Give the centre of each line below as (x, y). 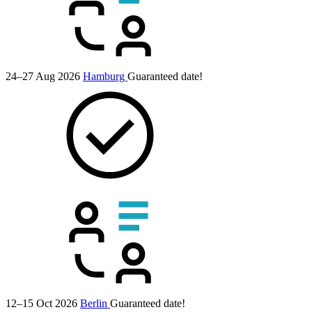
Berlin (95, 303)
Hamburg (105, 76)
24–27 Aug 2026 (43, 76)
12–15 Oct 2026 (41, 303)
